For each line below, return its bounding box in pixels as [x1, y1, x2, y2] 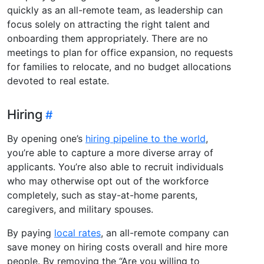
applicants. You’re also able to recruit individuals [7, 160, 223, 173]
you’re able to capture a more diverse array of [7, 146, 213, 159]
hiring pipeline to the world [85, 132, 206, 144]
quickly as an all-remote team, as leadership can [7, 4, 223, 16]
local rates [54, 226, 101, 239]
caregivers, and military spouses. [7, 203, 153, 215]
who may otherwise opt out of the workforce [7, 174, 209, 187]
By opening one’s [7, 132, 85, 144]
